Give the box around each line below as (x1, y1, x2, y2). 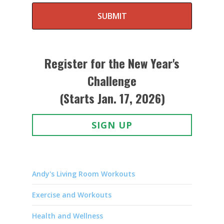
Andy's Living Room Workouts (32, 169, 135, 179)
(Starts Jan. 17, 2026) (59, 89, 165, 107)
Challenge (87, 71, 136, 90)
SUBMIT (97, 10, 127, 22)
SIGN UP (91, 119, 132, 131)
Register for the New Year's (44, 54, 179, 72)
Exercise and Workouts (32, 190, 111, 200)
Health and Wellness (32, 211, 103, 221)
